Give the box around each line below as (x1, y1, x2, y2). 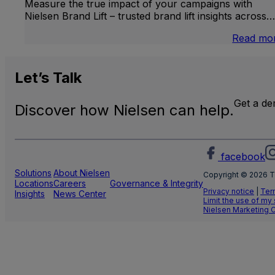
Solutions (15, 168, 52, 179)
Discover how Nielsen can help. (15, 101, 234, 120)
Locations (15, 178, 53, 189)
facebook (221, 150, 265, 163)
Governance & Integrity (110, 178, 203, 189)
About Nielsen (53, 168, 110, 179)
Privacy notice (203, 187, 254, 196)
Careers (53, 178, 86, 189)
